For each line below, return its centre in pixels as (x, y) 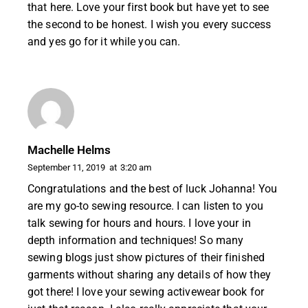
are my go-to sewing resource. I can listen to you (145, 206)
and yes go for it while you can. (104, 41)
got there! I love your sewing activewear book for (146, 291)
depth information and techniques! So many (136, 240)
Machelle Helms (69, 150)
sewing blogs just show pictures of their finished (146, 257)
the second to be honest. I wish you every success (149, 24)
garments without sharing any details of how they (149, 274)
